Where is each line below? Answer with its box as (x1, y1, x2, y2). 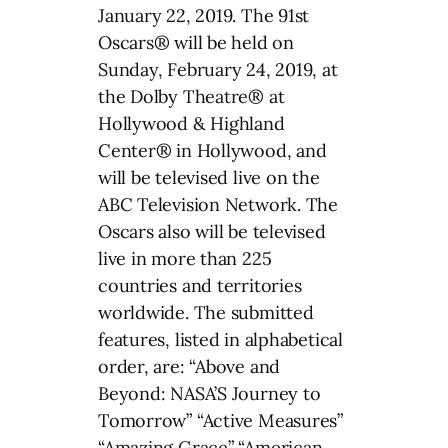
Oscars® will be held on (98, 31, 294, 55)
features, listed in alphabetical (98, 328, 343, 352)
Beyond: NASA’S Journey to (98, 382, 321, 406)
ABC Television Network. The (98, 193, 339, 217)
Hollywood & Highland (98, 112, 285, 136)
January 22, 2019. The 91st (98, 4, 310, 28)
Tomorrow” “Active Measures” (98, 409, 344, 433)
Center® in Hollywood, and (98, 139, 327, 163)
